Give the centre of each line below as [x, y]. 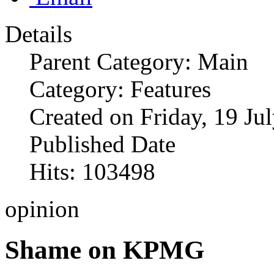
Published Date [102, 144]
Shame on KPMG [105, 250]
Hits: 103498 [92, 172]
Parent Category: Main [139, 62]
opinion [42, 209]
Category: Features [120, 89]
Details [39, 34]
